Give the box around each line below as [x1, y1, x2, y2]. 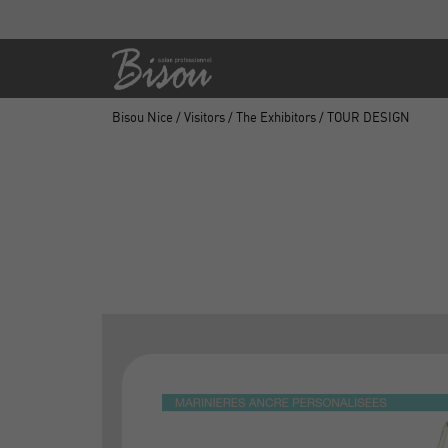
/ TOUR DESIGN [316, 109, 410, 125]
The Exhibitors [236, 109, 316, 125]
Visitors [184, 109, 225, 125]
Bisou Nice [112, 109, 173, 125]
